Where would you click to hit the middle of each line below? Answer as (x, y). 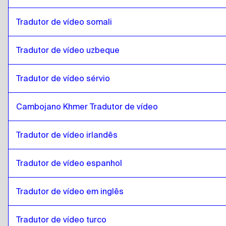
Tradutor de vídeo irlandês (67, 135)
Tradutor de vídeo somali (64, 22)
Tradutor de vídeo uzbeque (68, 50)
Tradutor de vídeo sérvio (63, 78)
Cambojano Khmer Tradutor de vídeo (87, 107)
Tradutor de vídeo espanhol (69, 163)
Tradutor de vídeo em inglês (70, 191)
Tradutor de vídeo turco (61, 220)
